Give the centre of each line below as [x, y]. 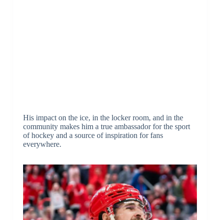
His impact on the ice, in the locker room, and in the [103, 118]
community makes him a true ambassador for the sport [106, 127]
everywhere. [42, 144]
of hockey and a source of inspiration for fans [93, 136]
